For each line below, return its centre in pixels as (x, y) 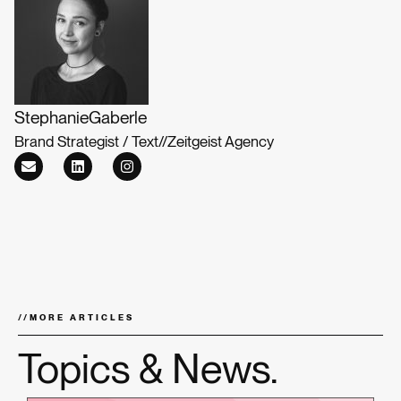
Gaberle (118, 118)
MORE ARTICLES (82, 318)
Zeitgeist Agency (221, 142)
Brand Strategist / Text (86, 142)
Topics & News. (148, 369)
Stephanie (51, 118)
